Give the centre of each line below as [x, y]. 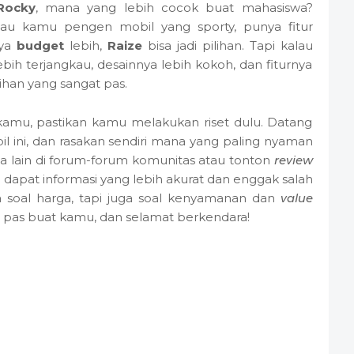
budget [41, 45]
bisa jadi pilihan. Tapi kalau [227, 45]
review [293, 160]
